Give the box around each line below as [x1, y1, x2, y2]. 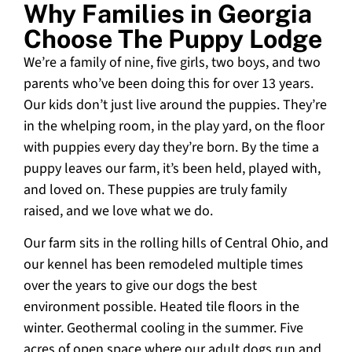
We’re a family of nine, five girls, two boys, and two [24, 52, 321, 72]
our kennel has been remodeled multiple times [24, 255, 303, 275]
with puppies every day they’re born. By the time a [24, 137, 319, 157]
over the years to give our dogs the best [24, 276, 257, 296]
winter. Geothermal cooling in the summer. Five [24, 318, 303, 339]
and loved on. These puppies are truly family [24, 179, 287, 200]
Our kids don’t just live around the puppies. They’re [24, 94, 327, 115]
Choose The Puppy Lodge [24, 24, 322, 53]
